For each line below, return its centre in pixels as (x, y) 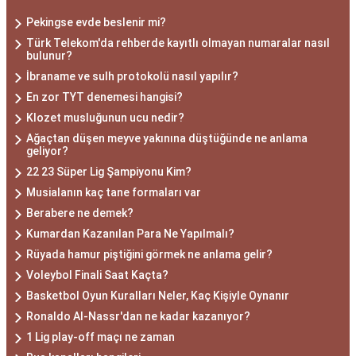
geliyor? (47, 151)
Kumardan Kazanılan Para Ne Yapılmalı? (130, 234)
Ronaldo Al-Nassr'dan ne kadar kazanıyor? (138, 317)
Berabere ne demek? (80, 213)
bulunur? (49, 56)
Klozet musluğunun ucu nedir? (105, 118)
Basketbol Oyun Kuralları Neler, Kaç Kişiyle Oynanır (158, 296)
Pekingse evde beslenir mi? (96, 23)
